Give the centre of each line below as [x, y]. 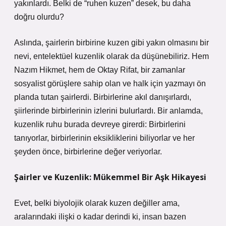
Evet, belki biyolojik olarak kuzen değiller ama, [97, 203]
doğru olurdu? [39, 17]
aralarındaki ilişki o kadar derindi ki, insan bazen [100, 217]
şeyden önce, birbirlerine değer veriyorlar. [88, 152]
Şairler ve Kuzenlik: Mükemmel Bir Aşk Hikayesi [110, 177]
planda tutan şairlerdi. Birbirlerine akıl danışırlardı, [103, 97]
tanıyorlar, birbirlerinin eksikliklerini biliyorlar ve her [104, 138]
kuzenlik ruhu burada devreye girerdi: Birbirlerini [100, 124]
